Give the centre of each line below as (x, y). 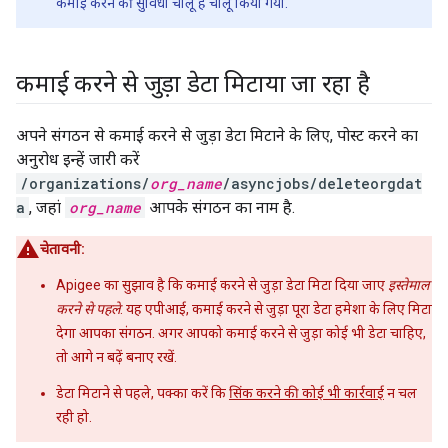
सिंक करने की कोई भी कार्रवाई (306, 393)
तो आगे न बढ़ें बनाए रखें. (116, 357)
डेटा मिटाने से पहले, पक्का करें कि (142, 393)
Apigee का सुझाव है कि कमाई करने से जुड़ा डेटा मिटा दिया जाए (222, 285)
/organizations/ (85, 183)
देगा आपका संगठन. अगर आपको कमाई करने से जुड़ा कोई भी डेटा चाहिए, (241, 333)
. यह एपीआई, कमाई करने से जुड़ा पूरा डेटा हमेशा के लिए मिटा (276, 309)
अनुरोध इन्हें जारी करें (78, 159)
